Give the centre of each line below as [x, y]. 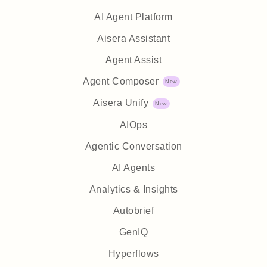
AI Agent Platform [133, 17]
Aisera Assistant [133, 38]
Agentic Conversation [133, 147]
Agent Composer [121, 81]
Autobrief [133, 211]
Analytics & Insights [133, 190]
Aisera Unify [121, 103]
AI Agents [133, 168]
